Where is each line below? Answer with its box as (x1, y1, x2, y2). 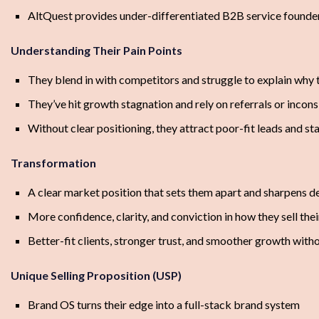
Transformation (11, 156, 96, 170)
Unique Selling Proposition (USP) (11, 268, 182, 283)
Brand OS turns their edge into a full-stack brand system (28, 298, 300, 312)
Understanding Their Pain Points (11, 43, 182, 58)
